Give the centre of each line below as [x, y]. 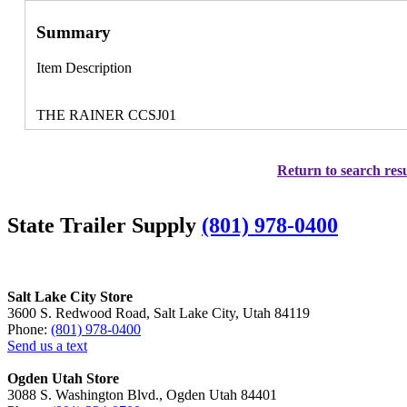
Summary [73, 33]
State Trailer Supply [104, 225]
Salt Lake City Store [70, 296]
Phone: [29, 329]
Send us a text [47, 345]
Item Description [84, 68]
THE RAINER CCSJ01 [106, 115]
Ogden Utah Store [63, 378]
